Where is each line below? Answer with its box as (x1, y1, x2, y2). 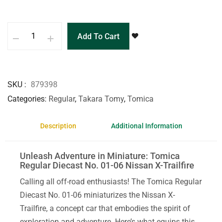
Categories (7, 94, 45, 104)
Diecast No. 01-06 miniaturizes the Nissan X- (20, 190, 175, 200)
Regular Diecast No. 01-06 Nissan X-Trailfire (20, 160, 194, 170)
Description (40, 121, 76, 130)
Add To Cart (77, 31, 119, 41)
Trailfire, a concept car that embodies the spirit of (20, 203, 190, 213)
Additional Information (111, 121, 182, 130)
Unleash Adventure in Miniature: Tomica (20, 150, 180, 161)
